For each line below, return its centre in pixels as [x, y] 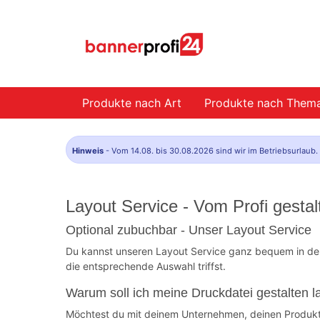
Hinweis [88, 151]
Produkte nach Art [132, 103]
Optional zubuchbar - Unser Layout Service [189, 230]
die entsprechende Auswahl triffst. [146, 266]
